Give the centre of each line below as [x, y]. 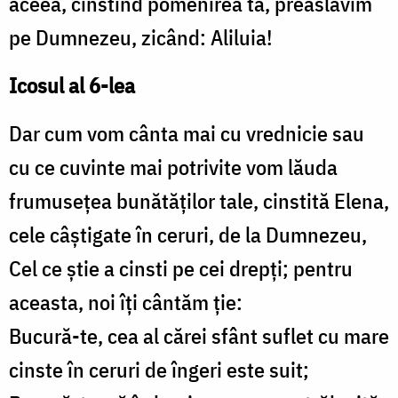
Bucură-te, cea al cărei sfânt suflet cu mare [199, 336]
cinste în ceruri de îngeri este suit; [159, 370]
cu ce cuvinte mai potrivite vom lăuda [173, 167]
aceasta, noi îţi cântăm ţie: [126, 302]
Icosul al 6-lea [72, 86]
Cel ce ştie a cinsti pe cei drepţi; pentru [181, 269]
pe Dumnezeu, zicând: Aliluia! [141, 38]
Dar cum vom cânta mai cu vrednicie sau [187, 134]
